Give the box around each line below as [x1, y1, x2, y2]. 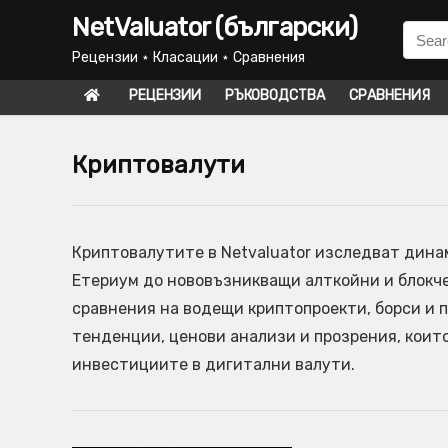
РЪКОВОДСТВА [225, 87, 325, 104]
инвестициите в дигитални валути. [72, 355, 355, 374]
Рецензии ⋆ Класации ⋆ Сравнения [72, 49, 305, 66]
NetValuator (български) [72, 12, 358, 43]
